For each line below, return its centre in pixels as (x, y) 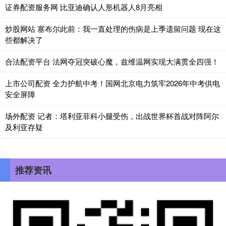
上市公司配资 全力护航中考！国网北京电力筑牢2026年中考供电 (112, 83)
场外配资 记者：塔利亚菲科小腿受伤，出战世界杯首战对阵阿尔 (112, 116)
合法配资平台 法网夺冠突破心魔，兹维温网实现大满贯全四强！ (112, 62)
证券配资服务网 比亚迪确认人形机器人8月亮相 (84, 7)
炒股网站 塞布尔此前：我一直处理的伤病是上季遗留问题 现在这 (113, 29)
